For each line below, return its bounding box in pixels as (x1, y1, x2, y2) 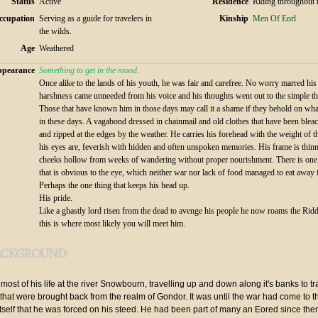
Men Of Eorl (252, 13, 296, 24)
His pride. (39, 193, 72, 204)
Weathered (39, 43, 74, 54)
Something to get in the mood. (39, 65, 139, 76)
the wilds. (39, 26, 72, 37)
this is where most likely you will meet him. (39, 219, 185, 229)
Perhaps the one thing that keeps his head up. (39, 180, 190, 191)
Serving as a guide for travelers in (39, 13, 152, 24)
